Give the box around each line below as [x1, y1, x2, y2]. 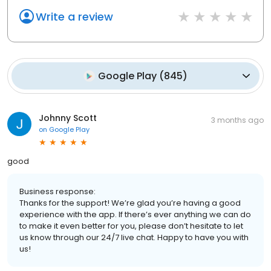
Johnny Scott [39, 111, 97, 124]
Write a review [36, 8, 113, 24]
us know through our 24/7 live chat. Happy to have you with [19, 231, 249, 243]
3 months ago [211, 114, 264, 125]
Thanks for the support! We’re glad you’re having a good [19, 197, 241, 209]
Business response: [19, 185, 96, 197]
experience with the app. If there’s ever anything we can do [19, 208, 251, 220]
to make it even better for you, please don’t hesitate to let [19, 220, 243, 232]
